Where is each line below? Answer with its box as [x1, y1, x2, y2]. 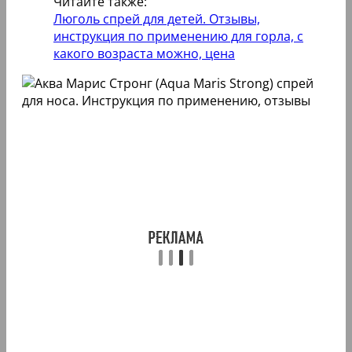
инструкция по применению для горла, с [53, 27, 303, 45]
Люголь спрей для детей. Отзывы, [53, 9, 260, 27]
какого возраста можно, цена [53, 44, 235, 62]
